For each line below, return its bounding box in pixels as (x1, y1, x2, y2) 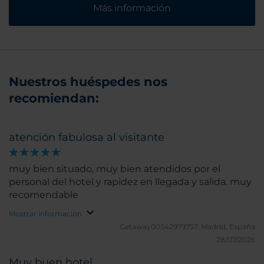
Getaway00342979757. (120, 222, 201, 231)
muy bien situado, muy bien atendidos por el (9, 163, 220, 174)
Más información (93, 2, 171, 14)
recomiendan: (9, 90, 99, 105)
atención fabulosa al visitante (9, 130, 164, 144)
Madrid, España (201, 222, 255, 231)
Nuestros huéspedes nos (9, 74, 167, 89)
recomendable (9, 189, 78, 200)
